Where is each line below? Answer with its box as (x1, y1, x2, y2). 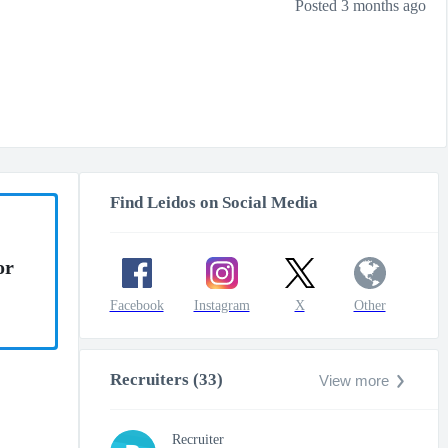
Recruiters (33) (109, 370, 223, 389)
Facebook (109, 298, 164, 313)
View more (318, 372, 389, 389)
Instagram (193, 298, 250, 313)
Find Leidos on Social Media (109, 193, 318, 212)
